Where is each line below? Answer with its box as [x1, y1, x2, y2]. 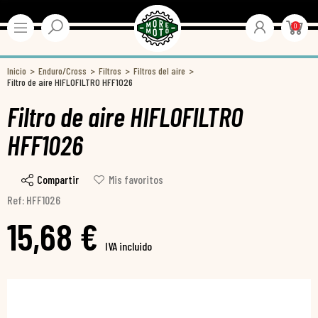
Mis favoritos [109, 172, 163, 186]
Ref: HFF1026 [7, 193, 60, 207]
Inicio [7, 65, 26, 77]
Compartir [37, 172, 79, 186]
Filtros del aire [133, 65, 185, 77]
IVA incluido [105, 239, 152, 253]
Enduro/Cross [38, 65, 87, 77]
